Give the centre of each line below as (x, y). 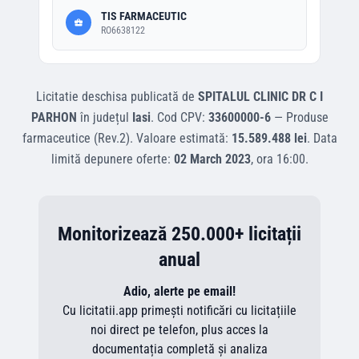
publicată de (163, 97)
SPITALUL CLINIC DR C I (260, 97)
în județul (104, 117)
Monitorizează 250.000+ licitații (179, 234)
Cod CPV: (182, 117)
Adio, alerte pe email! (179, 291)
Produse (307, 117)
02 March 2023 (212, 159)
